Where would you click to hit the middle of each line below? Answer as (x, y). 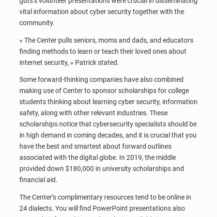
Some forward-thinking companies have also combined (101, 80)
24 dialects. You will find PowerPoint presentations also (102, 208)
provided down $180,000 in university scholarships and (102, 169)
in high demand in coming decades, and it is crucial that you (108, 135)
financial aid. (39, 180)
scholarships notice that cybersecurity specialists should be (108, 124)
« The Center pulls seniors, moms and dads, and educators (106, 40)
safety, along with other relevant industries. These (93, 113)
